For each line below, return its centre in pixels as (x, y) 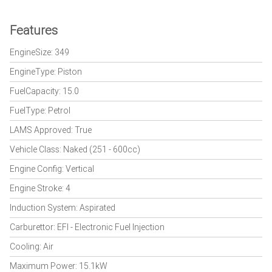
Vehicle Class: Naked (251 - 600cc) (75, 149)
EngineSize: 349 (39, 52)
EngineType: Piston (46, 72)
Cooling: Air (32, 246)
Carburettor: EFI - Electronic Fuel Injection (87, 227)
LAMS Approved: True (51, 130)
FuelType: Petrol (40, 110)
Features (34, 30)
